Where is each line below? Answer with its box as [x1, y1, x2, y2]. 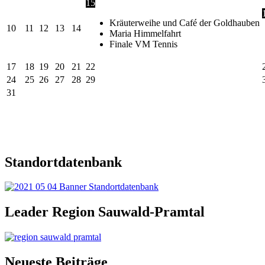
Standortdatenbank [5, 154, 122, 170]
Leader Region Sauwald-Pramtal [5, 204, 205, 220]
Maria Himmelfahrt [109, 28, 181, 38]
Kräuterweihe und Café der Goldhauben [109, 17, 260, 28]
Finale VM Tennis [109, 38, 177, 49]
